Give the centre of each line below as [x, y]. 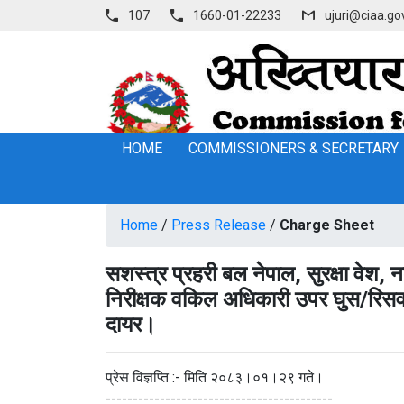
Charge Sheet [327, 225]
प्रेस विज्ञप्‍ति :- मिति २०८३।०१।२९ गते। [215, 377]
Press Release [219, 225]
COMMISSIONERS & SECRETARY [294, 148]
